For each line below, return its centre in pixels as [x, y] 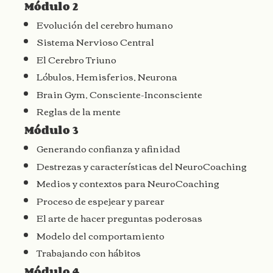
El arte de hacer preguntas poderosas [119, 218]
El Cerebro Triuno [76, 59]
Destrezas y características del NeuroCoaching [142, 165]
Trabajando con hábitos [89, 253]
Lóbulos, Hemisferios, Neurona [107, 76]
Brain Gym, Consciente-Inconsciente [119, 94]
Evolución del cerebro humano [105, 24]
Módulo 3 [51, 130]
